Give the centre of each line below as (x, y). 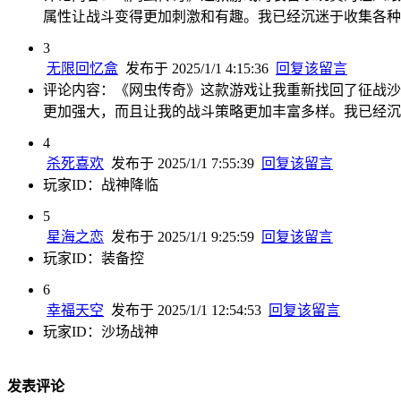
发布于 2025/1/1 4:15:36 (199, 68)
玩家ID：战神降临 (101, 184)
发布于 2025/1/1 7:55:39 (184, 163)
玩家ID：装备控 (94, 258)
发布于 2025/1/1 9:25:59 (184, 236)
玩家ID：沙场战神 (101, 331)
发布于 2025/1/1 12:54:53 (188, 310)
